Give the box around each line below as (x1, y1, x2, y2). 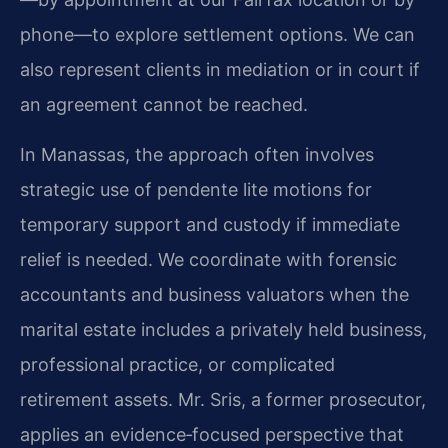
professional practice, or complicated (20, 354, 335, 376)
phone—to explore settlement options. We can (20, 24, 415, 46)
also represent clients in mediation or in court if (20, 59, 420, 81)
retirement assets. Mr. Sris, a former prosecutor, (20, 389, 426, 411)
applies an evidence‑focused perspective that (20, 424, 404, 446)
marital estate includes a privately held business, (20, 319, 427, 341)
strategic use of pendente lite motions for (20, 179, 372, 201)
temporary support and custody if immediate (20, 214, 400, 236)
